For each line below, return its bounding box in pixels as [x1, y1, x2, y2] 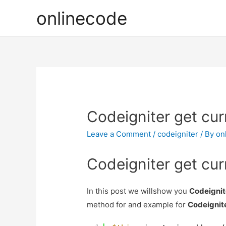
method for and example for [87, 200, 188, 210]
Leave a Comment [87, 129, 151, 139]
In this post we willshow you [87, 186, 190, 196]
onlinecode [36, 8, 127, 29]
